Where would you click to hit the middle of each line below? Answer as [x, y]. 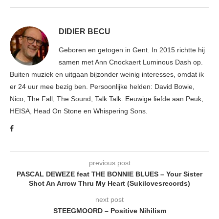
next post [109, 200]
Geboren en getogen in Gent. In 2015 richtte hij [132, 50]
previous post [109, 163]
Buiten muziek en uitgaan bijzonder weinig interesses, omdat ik [107, 75]
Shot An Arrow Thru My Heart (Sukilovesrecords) [109, 184]
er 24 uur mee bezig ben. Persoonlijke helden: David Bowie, [102, 87]
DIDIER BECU [85, 32]
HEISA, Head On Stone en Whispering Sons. [79, 111]
